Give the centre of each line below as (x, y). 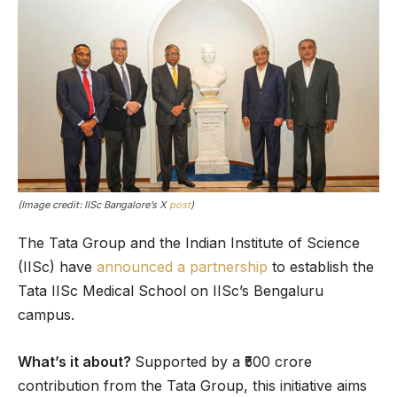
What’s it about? (76, 361)
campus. (46, 314)
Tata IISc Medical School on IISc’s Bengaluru (171, 290)
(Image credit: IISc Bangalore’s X (93, 204)
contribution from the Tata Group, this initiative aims (192, 385)
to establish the (321, 266)
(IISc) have (57, 266)
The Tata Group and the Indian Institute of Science (189, 242)
